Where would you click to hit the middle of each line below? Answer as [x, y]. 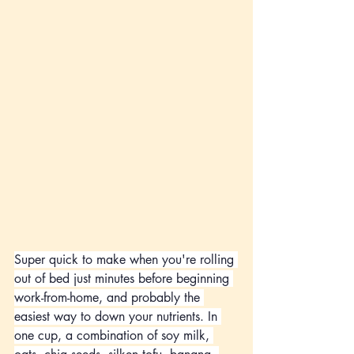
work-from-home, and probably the [109, 297]
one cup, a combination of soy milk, [114, 335]
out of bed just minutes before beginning [124, 278]
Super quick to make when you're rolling [126, 259]
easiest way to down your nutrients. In [118, 316]
